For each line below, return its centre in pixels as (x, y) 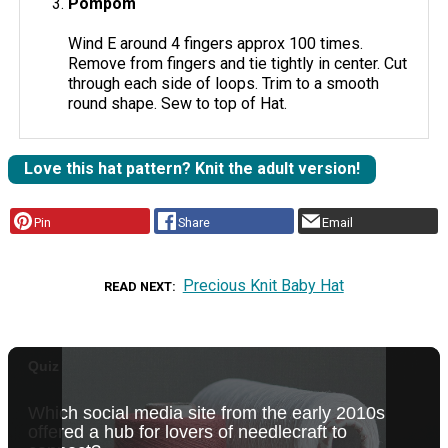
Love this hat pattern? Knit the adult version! (192, 169)
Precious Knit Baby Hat (263, 285)
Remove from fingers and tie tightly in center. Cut (238, 63)
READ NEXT (138, 286)
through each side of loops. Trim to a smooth (224, 83)
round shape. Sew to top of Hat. (178, 103)
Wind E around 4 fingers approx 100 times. (216, 43)
